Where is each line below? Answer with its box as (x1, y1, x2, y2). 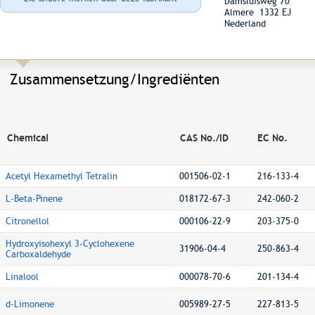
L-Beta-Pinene (6, 193, 63, 204)
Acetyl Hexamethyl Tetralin (6, 171, 117, 181)
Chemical (7, 132, 49, 143)
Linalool (6, 271, 39, 282)
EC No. (257, 132, 288, 143)
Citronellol (6, 216, 49, 226)
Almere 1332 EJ (224, 7, 291, 18)
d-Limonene (6, 299, 54, 309)
